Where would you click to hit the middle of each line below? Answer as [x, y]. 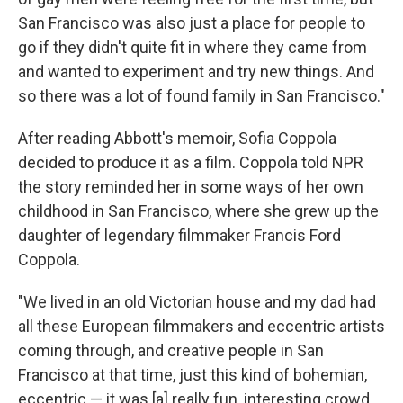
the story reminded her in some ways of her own [191, 187]
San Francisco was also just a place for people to [192, 23]
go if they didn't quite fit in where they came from [193, 47]
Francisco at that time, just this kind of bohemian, [193, 375]
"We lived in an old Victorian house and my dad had [197, 302]
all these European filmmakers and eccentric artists [201, 326]
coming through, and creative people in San [171, 350]
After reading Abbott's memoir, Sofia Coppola [177, 138]
